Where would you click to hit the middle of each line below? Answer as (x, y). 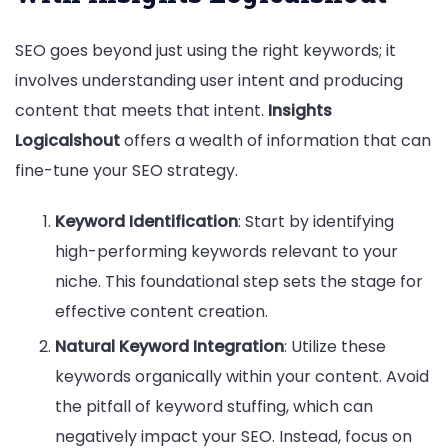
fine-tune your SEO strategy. (126, 171)
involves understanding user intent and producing (209, 81)
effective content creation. (161, 312)
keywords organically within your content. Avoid (242, 377)
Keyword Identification (146, 222)
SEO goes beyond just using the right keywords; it (205, 51)
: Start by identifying (316, 222)
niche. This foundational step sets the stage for (239, 282)
